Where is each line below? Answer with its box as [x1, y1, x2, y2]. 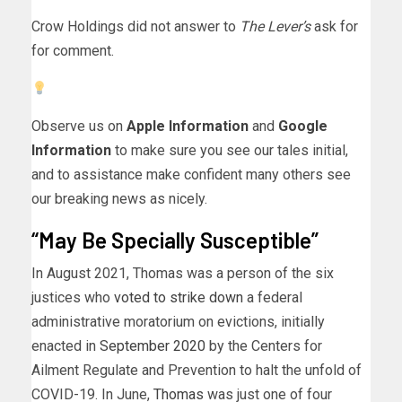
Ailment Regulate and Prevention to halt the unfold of [31, 362, 362, 380]
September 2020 [100, 337, 205, 355]
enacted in [31, 337, 100, 355]
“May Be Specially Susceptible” [31, 227, 319, 254]
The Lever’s [240, 18, 314, 36]
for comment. [31, 42, 114, 60]
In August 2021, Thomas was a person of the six [31, 265, 334, 283]
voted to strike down [114, 289, 243, 307]
